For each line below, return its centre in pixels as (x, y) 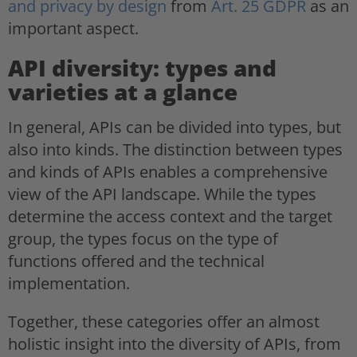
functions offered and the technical (136, 261)
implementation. (69, 283)
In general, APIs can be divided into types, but (175, 127)
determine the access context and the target (170, 216)
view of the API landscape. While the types (162, 194)
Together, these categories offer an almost (164, 321)
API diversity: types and (142, 67)
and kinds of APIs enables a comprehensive (168, 171)
